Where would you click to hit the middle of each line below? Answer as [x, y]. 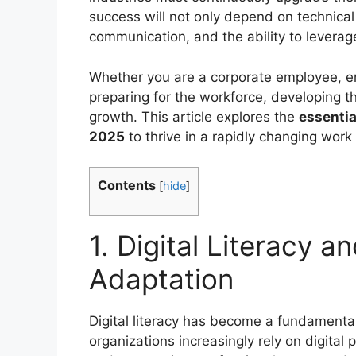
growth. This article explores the [194, 116]
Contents [127, 186]
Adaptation [161, 279]
